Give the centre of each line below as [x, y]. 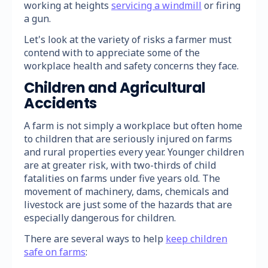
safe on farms [55, 252]
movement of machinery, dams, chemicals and [126, 191]
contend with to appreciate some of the [112, 52]
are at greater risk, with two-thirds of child [120, 165]
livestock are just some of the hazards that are [128, 204]
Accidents [60, 103]
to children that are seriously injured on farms [128, 138]
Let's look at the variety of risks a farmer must [128, 39]
